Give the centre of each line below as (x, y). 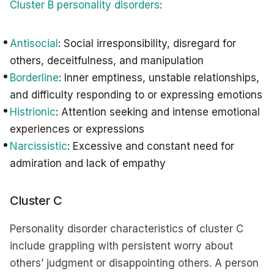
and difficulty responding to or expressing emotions (136, 95)
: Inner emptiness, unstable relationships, (159, 78)
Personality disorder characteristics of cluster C (127, 229)
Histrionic (33, 112)
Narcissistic (39, 146)
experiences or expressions (77, 129)
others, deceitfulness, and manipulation (108, 61)
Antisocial (34, 43)
